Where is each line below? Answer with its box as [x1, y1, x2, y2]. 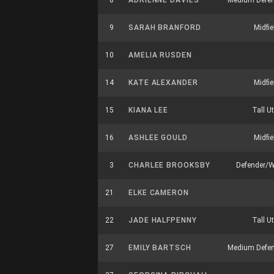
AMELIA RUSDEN [128, 51, 192, 59]
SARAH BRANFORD [128, 23, 201, 32]
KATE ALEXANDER [128, 78, 198, 87]
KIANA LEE [128, 106, 169, 114]
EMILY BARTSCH [128, 243, 191, 252]
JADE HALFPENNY [128, 216, 197, 224]
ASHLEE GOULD [128, 133, 188, 142]
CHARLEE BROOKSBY [128, 161, 210, 169]
